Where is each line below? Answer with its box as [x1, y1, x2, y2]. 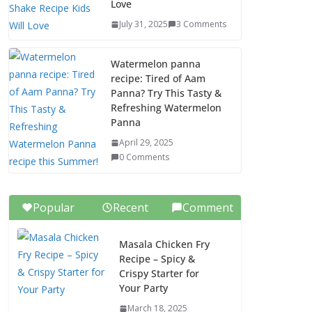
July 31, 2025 [119, 18, 168, 30]
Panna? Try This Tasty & [111, 86, 221, 100]
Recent [113, 200, 148, 215]
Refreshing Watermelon [111, 101, 221, 114]
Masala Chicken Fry [119, 237, 210, 251]
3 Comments [176, 18, 226, 30]
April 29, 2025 [119, 136, 173, 148]
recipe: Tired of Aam [111, 72, 205, 85]
